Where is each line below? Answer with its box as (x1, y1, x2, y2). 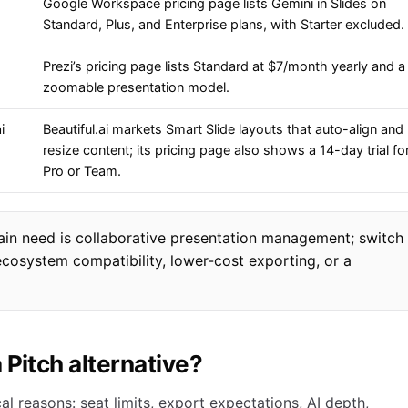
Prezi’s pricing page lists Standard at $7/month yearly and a (43, 58, 405, 76)
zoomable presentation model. (43, 79, 229, 97)
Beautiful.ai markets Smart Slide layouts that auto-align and (43, 121, 403, 138)
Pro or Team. (43, 163, 121, 180)
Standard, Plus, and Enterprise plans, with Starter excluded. (43, 16, 404, 34)
